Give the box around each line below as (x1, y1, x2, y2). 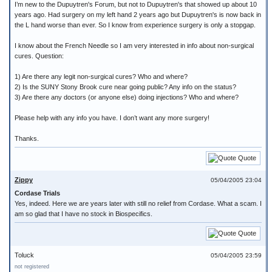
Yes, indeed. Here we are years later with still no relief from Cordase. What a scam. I (15, 200, 262, 207)
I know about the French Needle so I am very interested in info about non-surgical (15, 42, 254, 49)
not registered (15, 263, 49, 270)
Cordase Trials (15, 189, 60, 197)
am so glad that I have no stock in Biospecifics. (15, 210, 152, 217)
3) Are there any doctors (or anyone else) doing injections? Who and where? (15, 93, 239, 101)
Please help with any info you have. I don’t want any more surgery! (15, 114, 209, 121)
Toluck (15, 251, 34, 259)
